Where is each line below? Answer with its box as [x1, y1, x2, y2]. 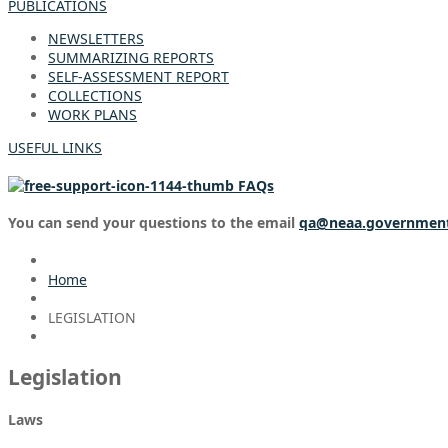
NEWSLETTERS [48, 29, 144, 48]
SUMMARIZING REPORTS [48, 48, 214, 67]
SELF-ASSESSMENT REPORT [48, 67, 229, 86]
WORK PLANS [48, 105, 137, 124]
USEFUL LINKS [8, 138, 102, 157]
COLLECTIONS [48, 86, 142, 105]
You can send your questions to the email [8, 213, 299, 233]
